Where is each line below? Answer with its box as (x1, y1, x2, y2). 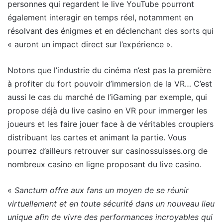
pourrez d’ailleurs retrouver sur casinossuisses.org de (7, 145, 208, 156)
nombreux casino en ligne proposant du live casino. (7, 159, 202, 169)
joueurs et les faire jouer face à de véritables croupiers (7, 118, 214, 129)
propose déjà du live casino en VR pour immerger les (7, 105, 207, 115)
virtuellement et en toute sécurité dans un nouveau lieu (7, 198, 215, 209)
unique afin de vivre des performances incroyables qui (7, 212, 213, 222)
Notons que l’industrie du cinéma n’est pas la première (7, 65, 211, 75)
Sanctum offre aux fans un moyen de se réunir (14, 185, 189, 195)
